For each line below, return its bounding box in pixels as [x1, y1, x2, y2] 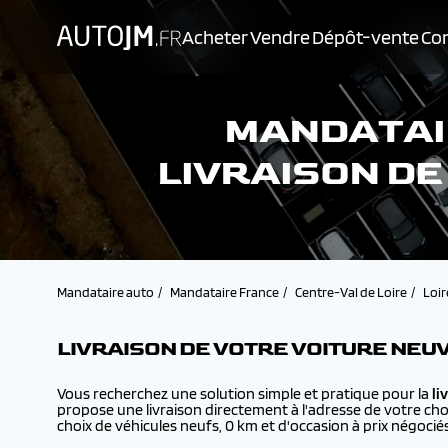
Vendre [250, 25, 310, 49]
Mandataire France [170, 284, 279, 300]
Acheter [182, 25, 248, 49]
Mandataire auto [57, 284, 154, 300]
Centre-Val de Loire [295, 284, 407, 300]
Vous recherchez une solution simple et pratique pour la [57, 384, 432, 403]
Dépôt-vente [312, 25, 419, 49]
